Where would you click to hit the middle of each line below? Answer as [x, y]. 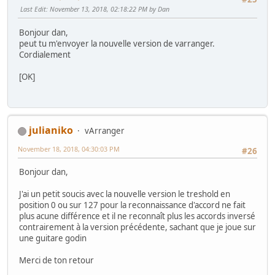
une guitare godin [53, 238]
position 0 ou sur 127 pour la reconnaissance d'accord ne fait [132, 205]
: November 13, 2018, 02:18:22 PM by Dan [108, 9]
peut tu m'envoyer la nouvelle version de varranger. [117, 43]
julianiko [51, 130]
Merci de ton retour [56, 261]
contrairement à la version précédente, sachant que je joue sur [137, 227]
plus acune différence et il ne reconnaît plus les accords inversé [137, 216]
